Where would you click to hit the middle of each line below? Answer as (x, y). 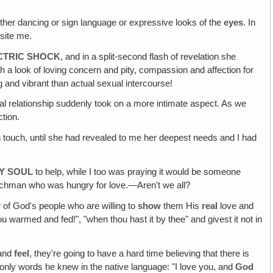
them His (183, 206)
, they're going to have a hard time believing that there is (140, 253)
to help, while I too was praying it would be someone (138, 172)
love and (237, 206)
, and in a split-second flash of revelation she (148, 56)
